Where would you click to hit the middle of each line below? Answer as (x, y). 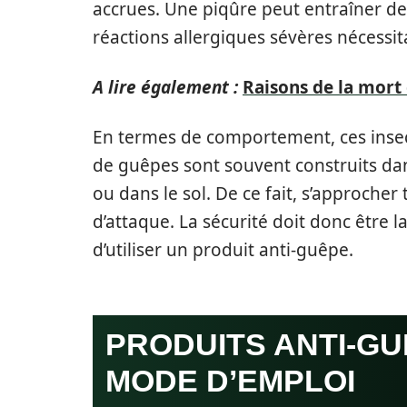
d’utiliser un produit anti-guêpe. (223, 249)
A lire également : (165, 87)
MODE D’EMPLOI (230, 380)
